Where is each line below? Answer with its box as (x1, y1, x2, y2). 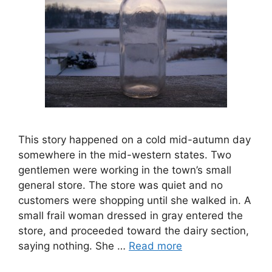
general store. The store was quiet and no (18, 179, 223, 192)
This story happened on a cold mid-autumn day (18, 134, 251, 146)
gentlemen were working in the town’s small (18, 164, 231, 177)
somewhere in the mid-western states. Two (18, 149, 231, 161)
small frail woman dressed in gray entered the (18, 209, 243, 222)
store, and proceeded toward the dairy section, (18, 225, 249, 237)
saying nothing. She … (18, 240, 129, 253)
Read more (129, 240, 182, 253)
